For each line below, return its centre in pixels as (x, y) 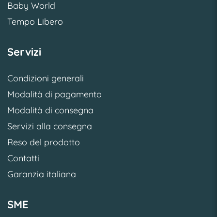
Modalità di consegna (50, 110)
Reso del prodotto (44, 142)
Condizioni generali (46, 78)
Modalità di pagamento (54, 94)
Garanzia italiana (42, 174)
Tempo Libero (35, 22)
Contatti (23, 158)
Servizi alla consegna (50, 126)
